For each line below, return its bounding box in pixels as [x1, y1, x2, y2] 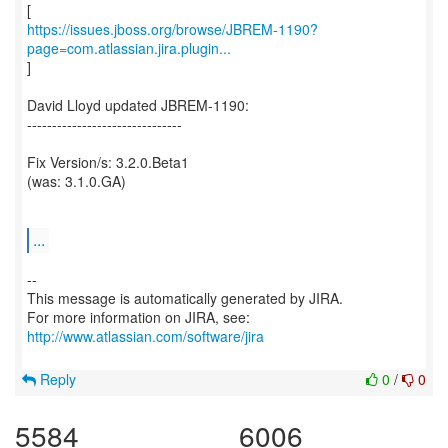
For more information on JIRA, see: [27, 307, 250, 327]
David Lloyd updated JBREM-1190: [27, 95, 249, 115]
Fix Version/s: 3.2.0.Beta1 [27, 152, 189, 172]
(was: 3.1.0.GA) [27, 171, 126, 191]
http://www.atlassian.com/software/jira [27, 326, 264, 346]
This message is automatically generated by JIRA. [27, 288, 343, 308]
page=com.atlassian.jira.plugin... [27, 38, 231, 58]
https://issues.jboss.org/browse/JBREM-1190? [27, 19, 318, 39]
